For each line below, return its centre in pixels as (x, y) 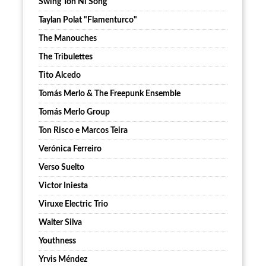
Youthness (57, 241)
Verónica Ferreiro (70, 149)
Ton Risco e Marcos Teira (83, 131)
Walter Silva (60, 223)
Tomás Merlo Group (74, 113)
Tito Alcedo (60, 76)
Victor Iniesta (63, 186)
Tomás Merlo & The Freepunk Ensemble (110, 94)
